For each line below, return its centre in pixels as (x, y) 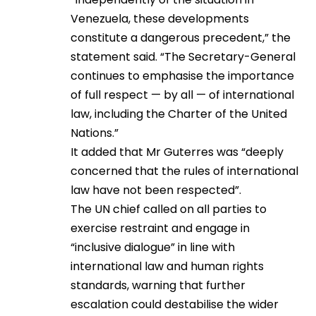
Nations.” (95, 133)
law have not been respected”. (156, 190)
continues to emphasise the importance (182, 76)
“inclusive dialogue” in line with (153, 247)
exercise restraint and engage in (160, 228)
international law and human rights (167, 266)
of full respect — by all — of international (182, 95)
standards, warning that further (158, 285)
